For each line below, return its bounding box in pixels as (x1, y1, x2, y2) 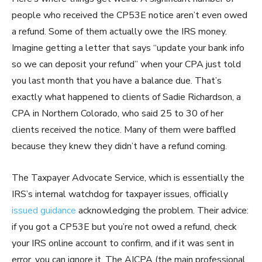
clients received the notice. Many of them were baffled (12, 123, 236, 137)
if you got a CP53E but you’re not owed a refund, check (12, 220, 237, 234)
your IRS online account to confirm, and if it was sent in (12, 237, 234, 250)
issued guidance (12, 204, 76, 218)
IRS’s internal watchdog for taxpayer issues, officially (12, 188, 228, 201)
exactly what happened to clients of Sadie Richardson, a (12, 91, 241, 104)
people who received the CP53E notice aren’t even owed (12, 9, 247, 22)
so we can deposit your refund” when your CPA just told (12, 58, 241, 71)
